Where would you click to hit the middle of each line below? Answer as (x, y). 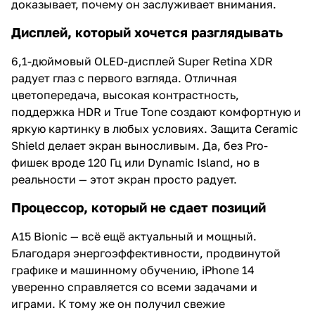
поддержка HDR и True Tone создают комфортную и (156, 111)
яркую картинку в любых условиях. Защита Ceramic (155, 128)
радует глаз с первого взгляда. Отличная (124, 78)
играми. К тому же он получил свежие (118, 303)
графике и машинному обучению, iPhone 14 (133, 270)
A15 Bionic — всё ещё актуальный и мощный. (134, 236)
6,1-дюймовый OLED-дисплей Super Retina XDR (142, 61)
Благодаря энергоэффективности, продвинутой (146, 253)
